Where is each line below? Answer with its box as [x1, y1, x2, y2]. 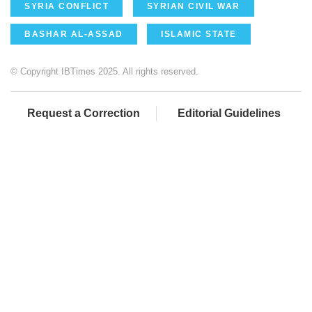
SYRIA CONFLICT [24, 1, 109, 12]
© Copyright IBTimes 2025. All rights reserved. [10, 66, 198, 77]
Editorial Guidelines [178, 107, 281, 120]
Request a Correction [26, 107, 140, 120]
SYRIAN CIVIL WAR [146, 1, 240, 12]
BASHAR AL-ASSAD [24, 29, 123, 40]
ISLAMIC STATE [161, 29, 237, 40]
